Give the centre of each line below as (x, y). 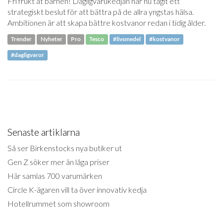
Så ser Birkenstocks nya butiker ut (65, 148)
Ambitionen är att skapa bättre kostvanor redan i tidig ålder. (107, 22)
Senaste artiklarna (44, 132)
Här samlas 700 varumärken (55, 176)
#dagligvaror (28, 55)
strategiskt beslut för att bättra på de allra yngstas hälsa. (101, 11)
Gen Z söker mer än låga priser (58, 162)
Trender (22, 39)
